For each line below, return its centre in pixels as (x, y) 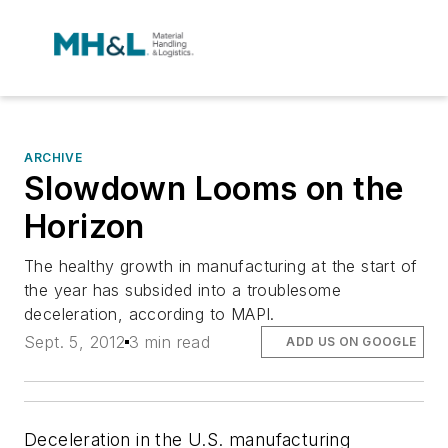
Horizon (84, 226)
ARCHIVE (53, 157)
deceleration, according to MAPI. (149, 314)
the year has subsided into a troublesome (182, 290)
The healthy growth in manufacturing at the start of (221, 266)
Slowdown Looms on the (214, 188)
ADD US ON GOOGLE (351, 342)
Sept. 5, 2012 (75, 342)
